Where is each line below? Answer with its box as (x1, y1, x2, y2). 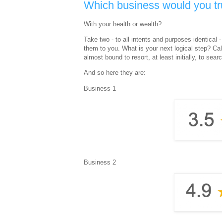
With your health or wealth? (84, 20, 164, 28)
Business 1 (84, 84, 116, 92)
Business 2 (84, 159, 118, 166)
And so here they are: (84, 69, 148, 77)
